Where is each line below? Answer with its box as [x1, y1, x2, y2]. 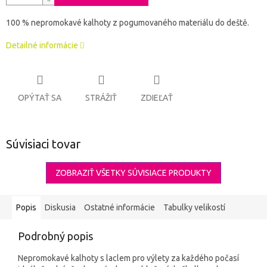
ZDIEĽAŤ [141, 92, 173, 103]
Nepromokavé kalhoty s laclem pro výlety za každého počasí [18, 253, 239, 263]
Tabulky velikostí [163, 202, 225, 212]
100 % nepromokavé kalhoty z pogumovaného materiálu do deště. [6, 18, 249, 28]
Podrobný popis [18, 229, 93, 242]
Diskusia [45, 202, 76, 212]
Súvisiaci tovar [6, 136, 80, 151]
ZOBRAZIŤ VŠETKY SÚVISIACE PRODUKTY [55, 167, 212, 178]
